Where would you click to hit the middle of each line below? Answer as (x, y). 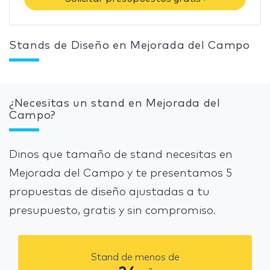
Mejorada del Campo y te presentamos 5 (121, 173)
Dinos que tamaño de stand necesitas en (121, 155)
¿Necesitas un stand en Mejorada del (115, 103)
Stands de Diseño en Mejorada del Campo (130, 46)
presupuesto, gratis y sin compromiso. (112, 211)
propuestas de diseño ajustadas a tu (109, 192)
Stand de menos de (135, 257)
